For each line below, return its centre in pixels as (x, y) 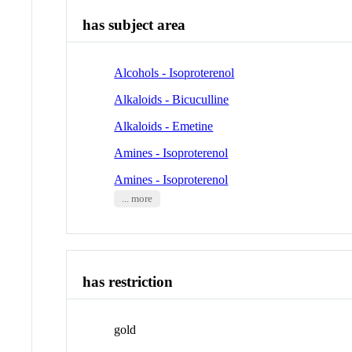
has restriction (128, 281)
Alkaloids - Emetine (164, 126)
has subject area (134, 25)
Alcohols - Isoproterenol (174, 73)
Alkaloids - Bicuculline (172, 100)
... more (137, 199)
